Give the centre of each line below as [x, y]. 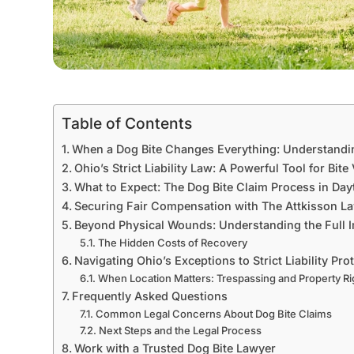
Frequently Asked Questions [150, 296]
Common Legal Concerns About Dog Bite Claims [213, 314]
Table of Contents [127, 124]
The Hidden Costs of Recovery [172, 243]
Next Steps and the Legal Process [180, 330]
